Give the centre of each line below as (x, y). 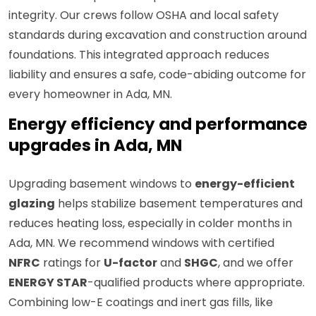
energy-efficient (245, 184)
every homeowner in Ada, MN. (90, 95)
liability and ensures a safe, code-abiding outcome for (157, 75)
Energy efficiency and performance (158, 124)
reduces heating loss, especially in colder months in (150, 224)
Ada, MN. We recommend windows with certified (141, 243)
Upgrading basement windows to (102, 184)
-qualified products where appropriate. (196, 283)
